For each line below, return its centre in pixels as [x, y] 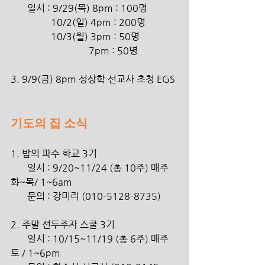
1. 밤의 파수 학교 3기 [54, 153]
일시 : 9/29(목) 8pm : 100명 [87, 8]
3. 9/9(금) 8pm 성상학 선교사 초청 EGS [93, 79]
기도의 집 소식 [49, 123]
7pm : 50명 [113, 51]
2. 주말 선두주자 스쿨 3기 [63, 224]
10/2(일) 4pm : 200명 [98, 22]
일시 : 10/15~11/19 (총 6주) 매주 [19, 239]
